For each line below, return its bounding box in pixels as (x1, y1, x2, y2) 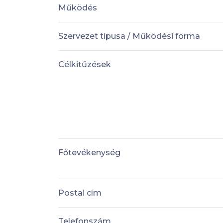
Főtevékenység (58, 147, 120, 157)
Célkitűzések (58, 59, 111, 69)
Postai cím (58, 188, 102, 198)
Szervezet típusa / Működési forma (58, 31, 200, 41)
